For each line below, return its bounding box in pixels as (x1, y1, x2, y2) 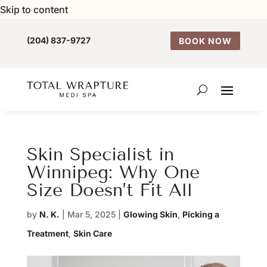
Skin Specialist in (26, 144, 174, 165)
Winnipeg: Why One (26, 162, 200, 183)
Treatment (26, 228, 69, 238)
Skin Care (73, 228, 112, 238)
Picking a (182, 209, 219, 219)
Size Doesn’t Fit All (26, 179, 193, 201)
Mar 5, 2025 (67, 209, 116, 219)
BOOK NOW (179, 36, 232, 46)
